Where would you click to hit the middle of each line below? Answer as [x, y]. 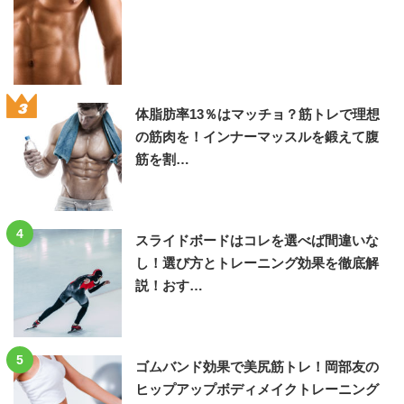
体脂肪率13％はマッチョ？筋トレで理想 [257, 115]
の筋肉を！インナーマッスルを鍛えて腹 [257, 137]
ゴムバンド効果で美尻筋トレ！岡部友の [257, 367]
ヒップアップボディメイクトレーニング [257, 390]
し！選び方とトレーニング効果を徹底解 [257, 263]
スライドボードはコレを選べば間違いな [257, 241]
